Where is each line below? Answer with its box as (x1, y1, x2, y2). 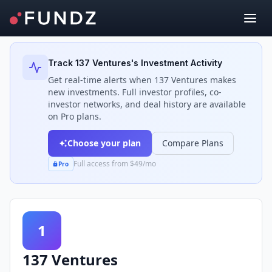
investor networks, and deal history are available (48, 98, 246, 110)
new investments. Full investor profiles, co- (48, 86, 222, 98)
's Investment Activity (131, 58, 222, 68)
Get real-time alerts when (48, 74, 154, 86)
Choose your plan (67, 137, 141, 149)
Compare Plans (162, 137, 223, 149)
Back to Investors (22, 15, 91, 26)
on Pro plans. (48, 110, 101, 122)
